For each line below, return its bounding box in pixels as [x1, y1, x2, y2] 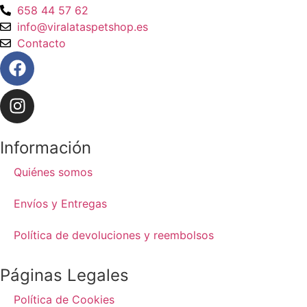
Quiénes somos [14, 164, 93, 179]
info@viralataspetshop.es [17, 19, 148, 34]
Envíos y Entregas [14, 196, 107, 210]
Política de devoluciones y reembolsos [14, 228, 214, 242]
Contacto [17, 36, 66, 50]
